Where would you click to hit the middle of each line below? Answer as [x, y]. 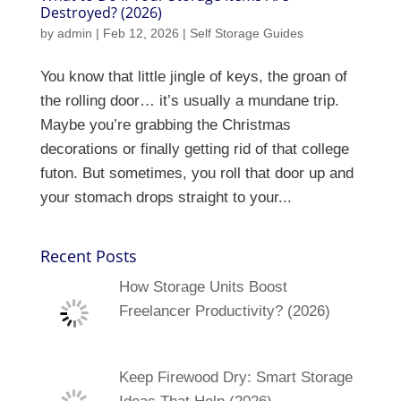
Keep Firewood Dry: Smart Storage [235, 378]
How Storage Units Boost [203, 286]
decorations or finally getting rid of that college [194, 149]
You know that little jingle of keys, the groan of [193, 76]
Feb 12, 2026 [141, 33]
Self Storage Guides [246, 33]
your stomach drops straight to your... [166, 197]
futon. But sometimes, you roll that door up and [196, 173]
